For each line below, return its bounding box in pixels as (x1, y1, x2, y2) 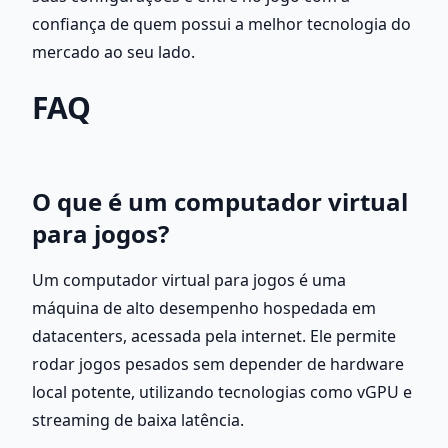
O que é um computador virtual (32, 184, 408, 218)
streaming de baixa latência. (32, 408, 244, 431)
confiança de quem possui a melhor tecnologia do (32, 12, 411, 35)
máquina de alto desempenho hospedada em (32, 296, 376, 319)
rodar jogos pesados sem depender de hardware (32, 352, 404, 375)
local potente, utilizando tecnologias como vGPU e (32, 380, 412, 403)
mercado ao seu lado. (32, 40, 195, 63)
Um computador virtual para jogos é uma (32, 268, 346, 291)
